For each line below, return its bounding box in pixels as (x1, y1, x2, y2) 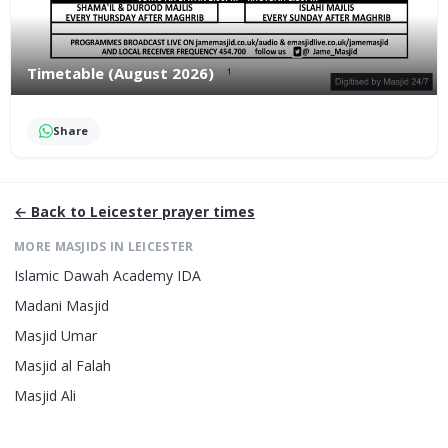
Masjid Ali (14, 386, 76, 406)
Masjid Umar (14, 326, 97, 346)
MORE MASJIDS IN (14, 238, 128, 256)
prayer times (158, 202, 255, 222)
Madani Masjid (14, 296, 109, 316)
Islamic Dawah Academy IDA (14, 266, 201, 286)
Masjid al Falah (14, 356, 111, 376)
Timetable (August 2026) (27, 63, 214, 84)
